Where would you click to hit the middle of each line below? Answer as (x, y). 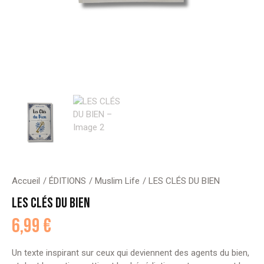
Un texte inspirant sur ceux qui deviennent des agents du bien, (131, 253)
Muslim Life (117, 181)
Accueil (26, 181)
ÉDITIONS (67, 181)
